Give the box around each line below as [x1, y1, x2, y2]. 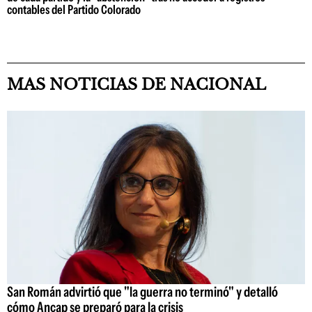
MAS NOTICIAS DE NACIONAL [7, 75, 266, 95]
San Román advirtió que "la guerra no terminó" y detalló [7, 283, 278, 300]
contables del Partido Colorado [7, 2, 141, 18]
